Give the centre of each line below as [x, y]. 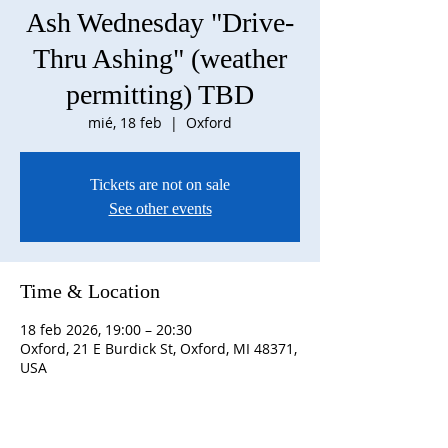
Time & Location [90, 291]
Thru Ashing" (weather [160, 58]
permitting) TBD [160, 94]
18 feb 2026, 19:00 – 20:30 [106, 329]
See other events [160, 208]
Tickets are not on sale [160, 184]
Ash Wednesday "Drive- [160, 22]
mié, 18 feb [125, 122]
